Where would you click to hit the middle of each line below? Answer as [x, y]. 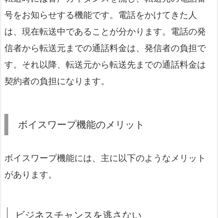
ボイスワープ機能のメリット [81, 125]
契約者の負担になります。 [57, 81]
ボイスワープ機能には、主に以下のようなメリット [105, 158]
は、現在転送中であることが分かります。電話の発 [105, 32]
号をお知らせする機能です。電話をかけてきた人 [101, 15]
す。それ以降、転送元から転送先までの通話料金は [105, 65]
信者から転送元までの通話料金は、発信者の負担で [105, 48]
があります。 [31, 175]
